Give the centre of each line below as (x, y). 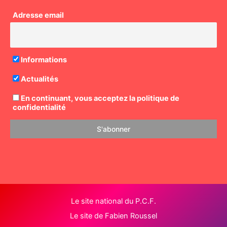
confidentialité (39, 108)
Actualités (39, 79)
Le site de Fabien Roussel (113, 216)
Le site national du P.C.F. (113, 201)
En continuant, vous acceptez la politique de (99, 99)
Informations (43, 60)
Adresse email (38, 15)
